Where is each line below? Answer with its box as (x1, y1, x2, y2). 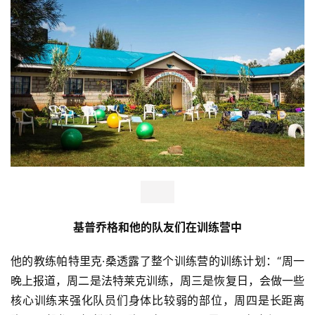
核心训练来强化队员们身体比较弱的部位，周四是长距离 (11, 292, 304, 307)
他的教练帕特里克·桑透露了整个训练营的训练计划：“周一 (11, 253, 304, 268)
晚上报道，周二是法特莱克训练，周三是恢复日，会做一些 (11, 273, 304, 288)
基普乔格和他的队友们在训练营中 (73, 219, 242, 234)
